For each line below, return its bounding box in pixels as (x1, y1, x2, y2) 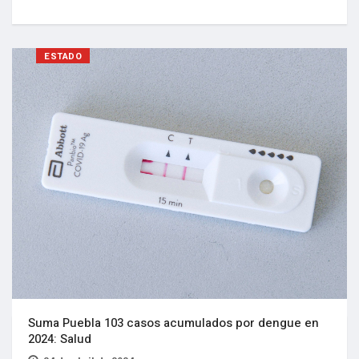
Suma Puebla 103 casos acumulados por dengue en (28, 314, 319, 333)
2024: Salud (28, 330, 91, 349)
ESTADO (44, 49, 83, 63)
